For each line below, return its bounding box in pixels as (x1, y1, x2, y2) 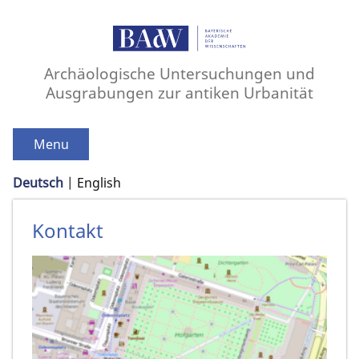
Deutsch (13, 174, 63, 192)
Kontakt (32, 217, 103, 244)
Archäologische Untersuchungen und (44, 63, 315, 85)
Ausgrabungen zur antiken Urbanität (46, 82, 313, 104)
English (77, 174, 121, 192)
